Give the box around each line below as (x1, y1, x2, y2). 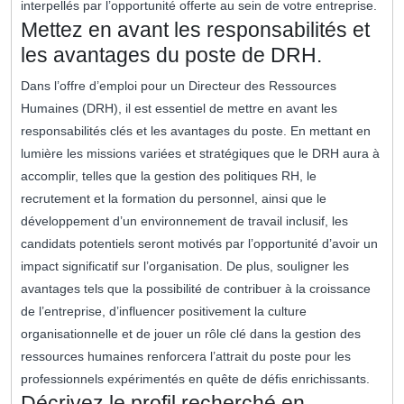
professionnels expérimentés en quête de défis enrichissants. (21, 372, 370, 387)
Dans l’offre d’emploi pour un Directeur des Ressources (21, 78, 336, 94)
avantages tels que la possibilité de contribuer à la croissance (21, 281, 371, 297)
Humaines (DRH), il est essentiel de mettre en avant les (21, 101, 337, 116)
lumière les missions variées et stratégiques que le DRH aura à (21, 146, 380, 161)
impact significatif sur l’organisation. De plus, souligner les (21, 259, 349, 274)
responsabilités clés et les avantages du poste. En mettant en (21, 124, 371, 139)
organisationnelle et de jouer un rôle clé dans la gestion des (21, 326, 361, 342)
